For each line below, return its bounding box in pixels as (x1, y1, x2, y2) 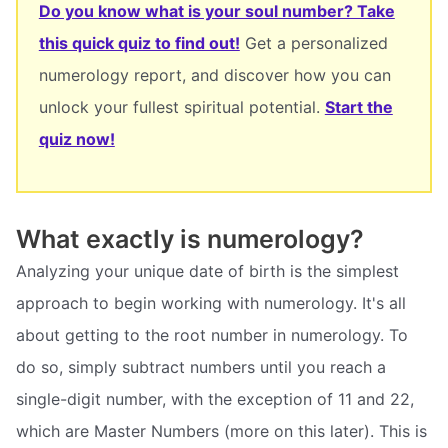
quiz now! (38, 129, 115, 150)
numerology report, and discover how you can (38, 65, 391, 86)
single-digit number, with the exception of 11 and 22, (16, 388, 414, 409)
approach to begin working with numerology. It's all (16, 292, 406, 313)
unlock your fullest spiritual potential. (38, 97, 325, 118)
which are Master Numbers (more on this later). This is (16, 420, 427, 441)
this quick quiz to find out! (38, 33, 240, 54)
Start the (324, 97, 393, 118)
